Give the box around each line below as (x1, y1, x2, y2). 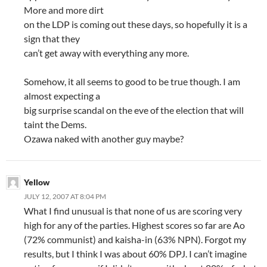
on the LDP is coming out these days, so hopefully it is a (24, 18, 247, 30)
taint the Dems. (24, 119, 86, 130)
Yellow (24, 177, 49, 187)
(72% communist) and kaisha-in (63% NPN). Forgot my (24, 234, 246, 245)
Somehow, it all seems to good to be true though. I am (24, 76, 240, 87)
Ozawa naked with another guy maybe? (24, 133, 184, 144)
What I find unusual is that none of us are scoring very (24, 205, 242, 216)
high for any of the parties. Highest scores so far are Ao (24, 219, 245, 231)
